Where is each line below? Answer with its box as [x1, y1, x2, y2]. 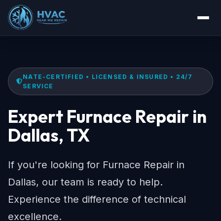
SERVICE [23, 82, 54, 90]
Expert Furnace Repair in [8, 106, 207, 127]
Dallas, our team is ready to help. [8, 176, 163, 188]
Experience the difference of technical [8, 193, 186, 205]
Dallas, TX [8, 124, 90, 146]
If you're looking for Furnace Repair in [8, 159, 184, 171]
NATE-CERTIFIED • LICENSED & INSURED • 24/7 [23, 73, 193, 80]
